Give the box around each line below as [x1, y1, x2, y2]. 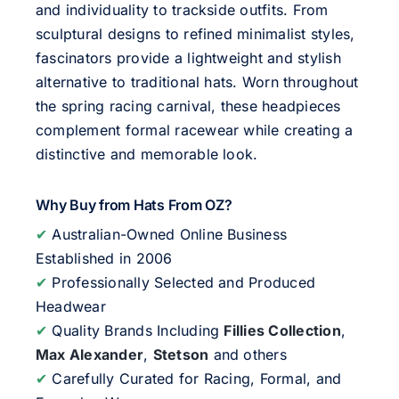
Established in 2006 [35, 248, 173, 267]
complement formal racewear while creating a [35, 120, 354, 139]
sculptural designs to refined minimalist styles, [35, 24, 355, 43]
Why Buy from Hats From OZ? [35, 195, 232, 214]
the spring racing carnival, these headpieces [35, 96, 341, 115]
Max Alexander [35, 345, 144, 363]
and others [208, 345, 287, 363]
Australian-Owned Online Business [47, 224, 288, 243]
